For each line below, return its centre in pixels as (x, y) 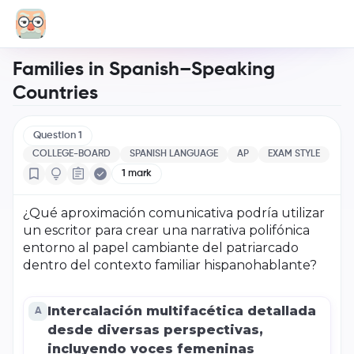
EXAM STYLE (294, 154)
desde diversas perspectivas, (155, 330)
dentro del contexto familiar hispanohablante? (170, 265)
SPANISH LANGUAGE (174, 154)
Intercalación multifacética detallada (182, 311)
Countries (55, 93)
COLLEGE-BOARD (72, 154)
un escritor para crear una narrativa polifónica (166, 230)
